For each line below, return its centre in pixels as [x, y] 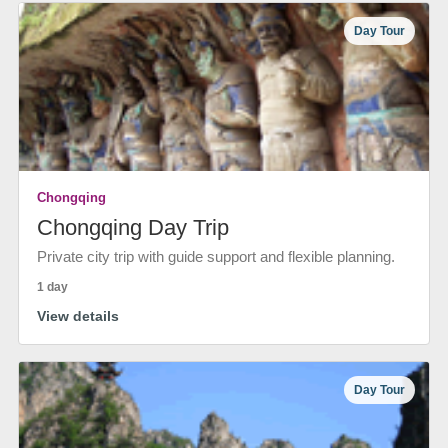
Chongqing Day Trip [133, 227]
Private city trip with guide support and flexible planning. [216, 256]
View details [78, 316]
